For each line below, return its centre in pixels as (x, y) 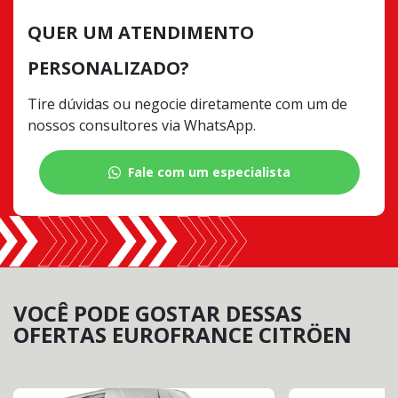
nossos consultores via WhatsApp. (142, 126)
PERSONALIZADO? (108, 68)
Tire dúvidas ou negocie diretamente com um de (187, 104)
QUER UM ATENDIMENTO (141, 33)
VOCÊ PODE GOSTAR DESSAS (158, 314)
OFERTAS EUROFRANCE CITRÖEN (183, 335)
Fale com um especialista (209, 172)
